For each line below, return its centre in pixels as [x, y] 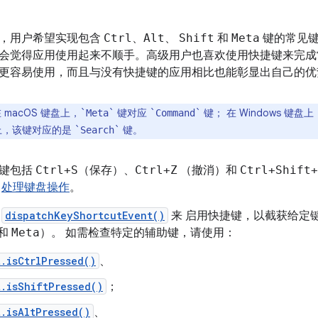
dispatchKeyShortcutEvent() [85, 215]
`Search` [97, 130]
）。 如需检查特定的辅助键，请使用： [138, 233]
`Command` [175, 113]
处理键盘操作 [35, 187]
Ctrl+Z [156, 170]
